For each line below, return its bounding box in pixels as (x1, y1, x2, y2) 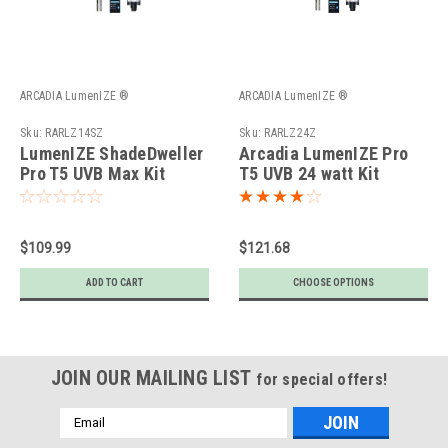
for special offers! (256, 369, 388, 389)
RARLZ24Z (264, 125, 317, 140)
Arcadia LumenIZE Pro (239, 142, 408, 164)
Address (59, 429, 113, 446)
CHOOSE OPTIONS (293, 276, 374, 288)
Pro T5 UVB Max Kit (20, 162, 166, 184)
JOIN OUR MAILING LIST (50, 365, 257, 390)
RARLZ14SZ (45, 125, 104, 140)
